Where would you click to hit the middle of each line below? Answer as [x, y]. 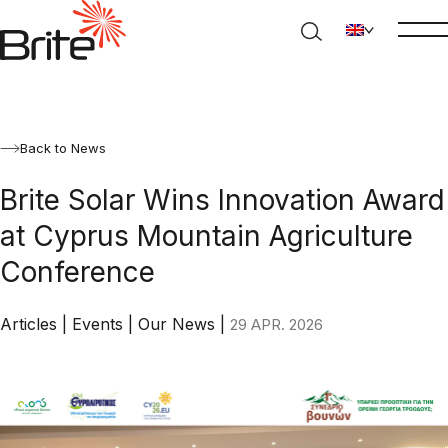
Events [100, 324]
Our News [179, 324]
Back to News [63, 148]
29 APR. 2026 [276, 324]
